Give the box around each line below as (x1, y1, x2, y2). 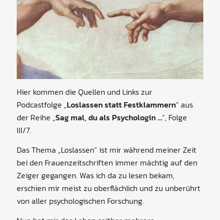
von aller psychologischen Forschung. (16, 195, 144, 207)
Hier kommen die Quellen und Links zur (16, 86, 152, 98)
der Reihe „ (16, 111, 55, 124)
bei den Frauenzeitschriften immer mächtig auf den (16, 157, 197, 169)
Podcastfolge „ (16, 99, 67, 111)
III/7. (16, 124, 31, 137)
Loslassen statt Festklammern (66, 99, 176, 111)
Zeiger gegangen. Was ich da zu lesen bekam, (16, 169, 174, 182)
